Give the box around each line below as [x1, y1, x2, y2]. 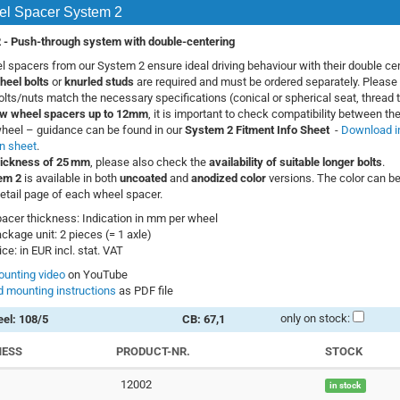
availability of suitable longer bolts [208, 154, 382, 169]
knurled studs [63, 74, 134, 88]
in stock [329, 379, 362, 390]
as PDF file [115, 283, 173, 297]
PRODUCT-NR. [115, 344, 190, 358]
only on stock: [279, 311, 350, 325]
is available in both [21, 171, 120, 185]
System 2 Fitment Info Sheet [184, 122, 329, 137]
